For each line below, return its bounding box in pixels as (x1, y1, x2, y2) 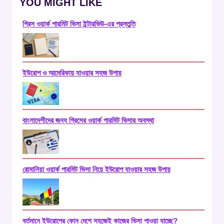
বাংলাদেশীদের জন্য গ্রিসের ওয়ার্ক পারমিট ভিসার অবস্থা (22, 116, 154, 125)
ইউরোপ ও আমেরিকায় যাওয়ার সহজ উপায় (22, 68, 121, 77)
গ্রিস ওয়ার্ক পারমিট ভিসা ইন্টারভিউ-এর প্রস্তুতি (22, 19, 135, 28)
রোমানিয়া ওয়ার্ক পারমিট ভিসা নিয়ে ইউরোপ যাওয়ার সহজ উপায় (22, 164, 170, 173)
